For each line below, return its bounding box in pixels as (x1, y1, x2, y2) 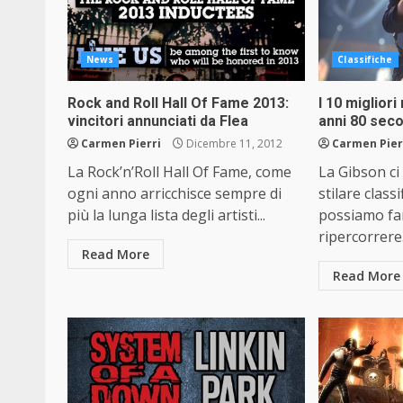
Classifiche (337, 53, 393, 66)
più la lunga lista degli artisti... (67, 205, 265, 225)
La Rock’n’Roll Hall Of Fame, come (67, 162, 291, 182)
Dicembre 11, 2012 (184, 136, 282, 151)
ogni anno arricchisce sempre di (67, 184, 282, 203)
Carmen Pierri (81, 136, 161, 151)
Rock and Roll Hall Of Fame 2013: (67, 94, 289, 112)
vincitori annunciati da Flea (67, 112, 248, 130)
